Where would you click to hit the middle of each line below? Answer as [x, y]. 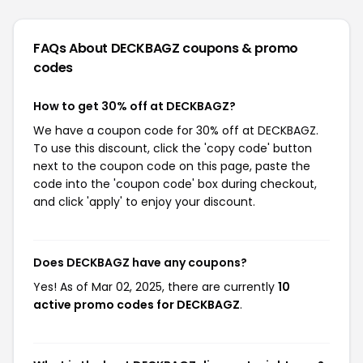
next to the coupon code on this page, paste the [172, 166]
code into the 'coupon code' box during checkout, [175, 184]
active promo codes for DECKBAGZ [137, 305]
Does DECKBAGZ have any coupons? [140, 263]
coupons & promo [241, 48]
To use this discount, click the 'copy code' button [173, 148]
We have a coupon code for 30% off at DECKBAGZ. [176, 130]
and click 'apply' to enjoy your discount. [144, 202]
